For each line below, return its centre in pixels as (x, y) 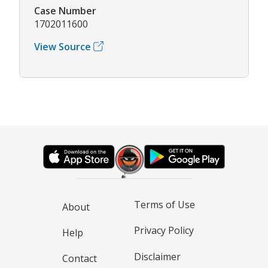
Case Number (65, 10)
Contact (80, 259)
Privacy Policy (164, 231)
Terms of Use (165, 205)
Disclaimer (157, 256)
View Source (63, 46)
